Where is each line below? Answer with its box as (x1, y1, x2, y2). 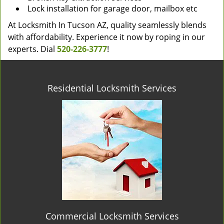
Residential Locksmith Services (47, 82, 176, 94)
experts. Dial (8, 43, 57, 54)
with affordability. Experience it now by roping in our (8, 31, 205, 42)
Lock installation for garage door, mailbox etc (27, 3, 197, 14)
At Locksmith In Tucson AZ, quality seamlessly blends (8, 19, 206, 30)
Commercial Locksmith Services (45, 210, 179, 222)
